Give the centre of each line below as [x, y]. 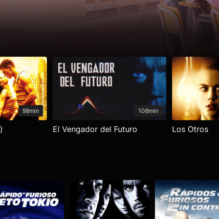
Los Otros [190, 129]
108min [148, 110]
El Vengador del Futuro [95, 129]
